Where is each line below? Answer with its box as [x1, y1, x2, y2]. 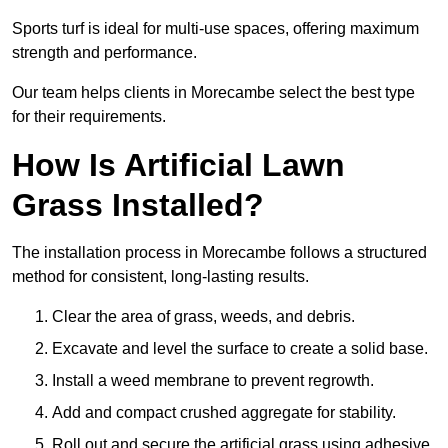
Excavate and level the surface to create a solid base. [52, 340, 428, 358]
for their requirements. [12, 108, 166, 126]
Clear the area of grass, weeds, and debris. [52, 308, 355, 326]
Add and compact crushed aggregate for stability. [52, 404, 396, 422]
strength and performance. [12, 44, 197, 62]
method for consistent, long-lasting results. [12, 268, 309, 286]
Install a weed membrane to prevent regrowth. [52, 372, 374, 390]
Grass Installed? [12, 187, 264, 224]
